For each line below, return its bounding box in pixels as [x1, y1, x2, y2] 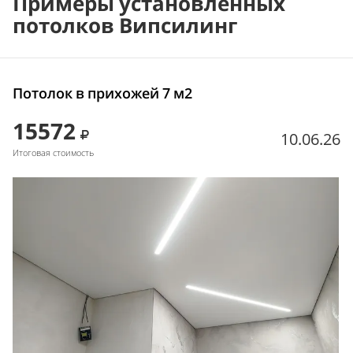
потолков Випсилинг [13, 11, 237, 40]
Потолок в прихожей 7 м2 [13, 84, 192, 103]
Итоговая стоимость [13, 147, 94, 159]
